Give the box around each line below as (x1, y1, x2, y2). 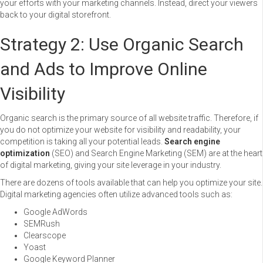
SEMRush (23, 218, 60, 228)
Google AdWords (23, 207, 87, 217)
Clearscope (23, 230, 66, 240)
